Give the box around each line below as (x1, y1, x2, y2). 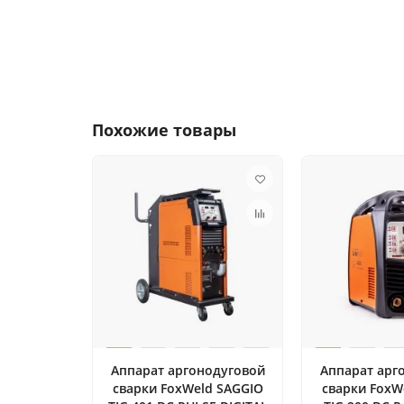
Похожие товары (92, 119, 236, 141)
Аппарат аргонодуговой (110, 362, 265, 380)
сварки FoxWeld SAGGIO (112, 380, 263, 398)
